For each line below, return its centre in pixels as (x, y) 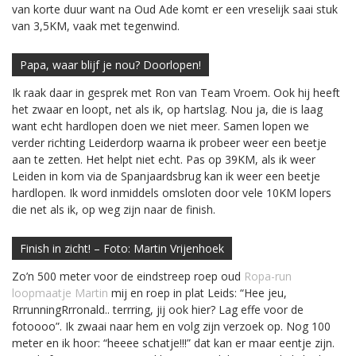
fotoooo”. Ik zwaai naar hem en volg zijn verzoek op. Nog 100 (171, 326)
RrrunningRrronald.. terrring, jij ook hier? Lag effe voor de (158, 309)
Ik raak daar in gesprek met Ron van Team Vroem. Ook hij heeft (176, 93)
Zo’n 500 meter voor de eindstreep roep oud (128, 276)
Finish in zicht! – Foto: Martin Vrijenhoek (122, 248)
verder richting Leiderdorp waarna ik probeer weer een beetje (169, 143)
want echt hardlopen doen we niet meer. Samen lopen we (161, 126)
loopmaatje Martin (60, 292)
